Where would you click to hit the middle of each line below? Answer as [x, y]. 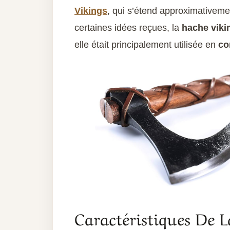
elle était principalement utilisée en [146, 45]
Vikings [91, 11]
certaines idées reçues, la [128, 28]
